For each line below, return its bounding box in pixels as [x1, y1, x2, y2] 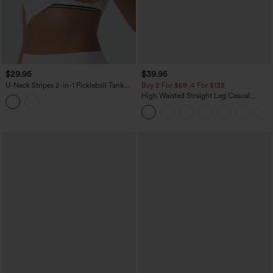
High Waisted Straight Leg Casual [141, 91, 250, 100]
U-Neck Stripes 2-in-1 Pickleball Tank [5, 80, 124, 90]
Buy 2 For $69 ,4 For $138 [141, 80, 225, 90]
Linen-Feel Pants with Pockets [141, 99, 239, 108]
